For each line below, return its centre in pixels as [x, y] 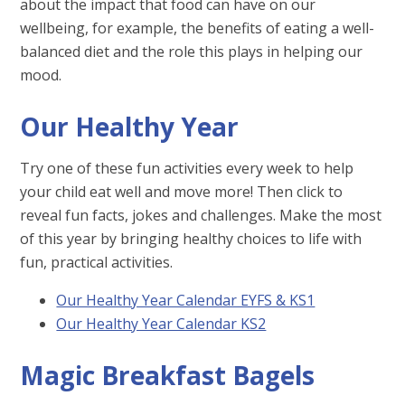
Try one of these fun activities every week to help [187, 168]
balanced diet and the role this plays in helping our [192, 51]
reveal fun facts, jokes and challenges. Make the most [201, 215]
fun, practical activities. [97, 262]
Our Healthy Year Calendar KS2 [161, 323]
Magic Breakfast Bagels [168, 375]
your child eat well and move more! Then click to [182, 191]
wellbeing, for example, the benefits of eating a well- [198, 28]
